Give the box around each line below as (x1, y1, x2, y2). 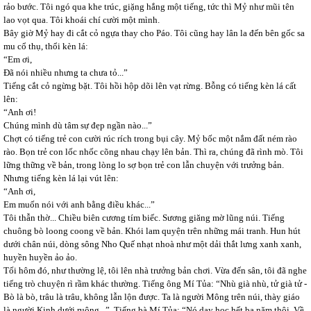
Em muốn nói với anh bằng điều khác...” (3, 199, 155, 210)
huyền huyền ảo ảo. (3, 252, 77, 262)
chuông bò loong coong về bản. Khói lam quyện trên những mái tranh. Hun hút (3, 226, 301, 236)
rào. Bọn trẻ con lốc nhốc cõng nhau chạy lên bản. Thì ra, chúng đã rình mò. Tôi (3, 146, 303, 157)
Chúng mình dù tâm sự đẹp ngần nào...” (3, 120, 152, 131)
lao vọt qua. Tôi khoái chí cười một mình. (3, 15, 160, 25)
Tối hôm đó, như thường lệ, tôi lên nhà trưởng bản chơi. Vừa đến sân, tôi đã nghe (3, 265, 307, 276)
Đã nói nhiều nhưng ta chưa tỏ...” (3, 67, 128, 78)
